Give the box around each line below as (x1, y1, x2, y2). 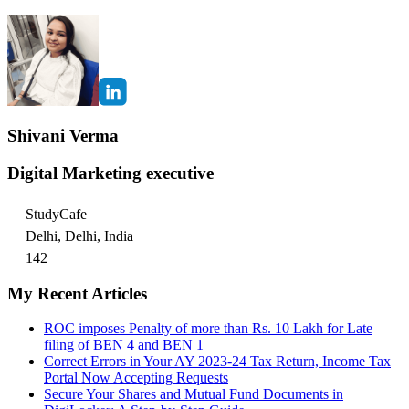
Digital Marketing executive (7, 163, 214, 184)
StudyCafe (26, 205, 87, 222)
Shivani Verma (7, 126, 119, 146)
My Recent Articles (7, 283, 147, 303)
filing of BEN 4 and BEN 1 (44, 337, 204, 353)
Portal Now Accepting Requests (44, 370, 228, 386)
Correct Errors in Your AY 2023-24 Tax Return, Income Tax (44, 353, 391, 370)
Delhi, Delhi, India (26, 227, 133, 244)
